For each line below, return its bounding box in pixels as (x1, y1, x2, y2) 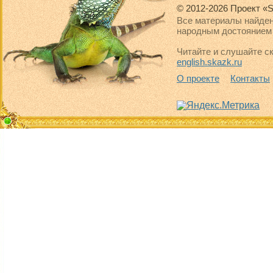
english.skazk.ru (177, 57, 242, 67)
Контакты (230, 73, 270, 83)
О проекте (177, 73, 219, 83)
